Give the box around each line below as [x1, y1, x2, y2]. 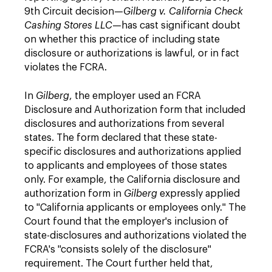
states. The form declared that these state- [24, 133, 217, 143]
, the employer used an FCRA [69, 91, 201, 101]
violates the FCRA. [24, 63, 107, 72]
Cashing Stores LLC [24, 21, 112, 30]
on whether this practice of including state [24, 35, 220, 44]
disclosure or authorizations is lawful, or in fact [24, 49, 239, 58]
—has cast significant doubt [112, 21, 240, 30]
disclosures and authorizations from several [24, 119, 224, 129]
